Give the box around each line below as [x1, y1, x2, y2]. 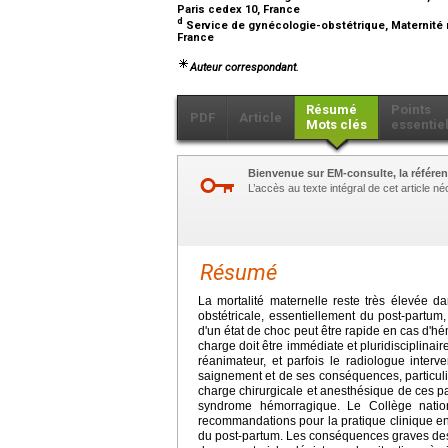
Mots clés [306, 116, 367, 132]
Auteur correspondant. [190, 60, 299, 74]
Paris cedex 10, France [177, 2, 303, 16]
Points [391, 101, 431, 117]
